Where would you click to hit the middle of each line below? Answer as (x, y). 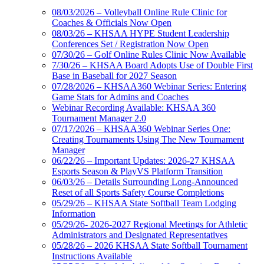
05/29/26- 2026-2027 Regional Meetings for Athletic (150, 225)
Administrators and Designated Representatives (140, 235)
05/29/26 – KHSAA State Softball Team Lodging (144, 203)
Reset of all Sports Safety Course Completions (138, 193)
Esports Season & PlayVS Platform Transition (137, 171)
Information (74, 214)
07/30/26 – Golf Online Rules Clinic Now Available (149, 55)
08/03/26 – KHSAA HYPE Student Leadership (141, 34)
